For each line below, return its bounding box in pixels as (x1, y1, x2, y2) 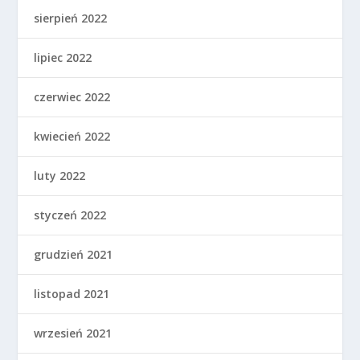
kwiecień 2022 (34, 129, 111, 145)
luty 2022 (34, 168, 86, 184)
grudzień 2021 (34, 247, 113, 263)
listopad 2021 (34, 286, 110, 302)
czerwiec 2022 (34, 89, 111, 105)
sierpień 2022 (34, 10, 108, 27)
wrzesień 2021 (34, 325, 112, 342)
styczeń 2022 (34, 207, 107, 223)
